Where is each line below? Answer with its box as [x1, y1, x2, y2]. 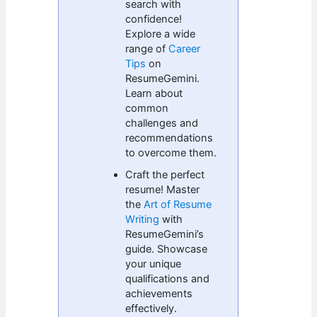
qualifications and [125, 272, 210, 285]
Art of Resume [144, 197, 212, 211]
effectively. [125, 301, 178, 315]
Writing [125, 212, 160, 226]
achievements [125, 287, 193, 300]
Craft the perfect [125, 168, 205, 181]
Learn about [125, 86, 183, 100]
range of [125, 42, 169, 55]
